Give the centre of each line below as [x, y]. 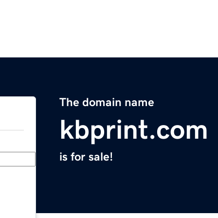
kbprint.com [134, 130]
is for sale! [86, 157]
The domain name [107, 102]
